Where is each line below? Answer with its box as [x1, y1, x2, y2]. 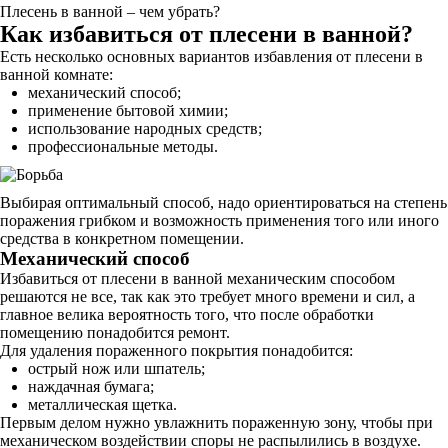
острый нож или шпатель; [28, 360, 205, 377]
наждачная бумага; [28, 378, 154, 395]
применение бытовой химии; [28, 102, 228, 119]
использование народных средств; [28, 120, 262, 137]
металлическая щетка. [28, 396, 177, 413]
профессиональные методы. [28, 138, 218, 155]
